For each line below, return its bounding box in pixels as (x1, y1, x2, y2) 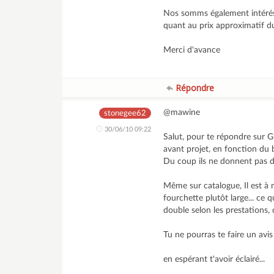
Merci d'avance (163, 46, 221, 54)
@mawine (163, 108, 201, 117)
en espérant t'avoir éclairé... (163, 255, 265, 264)
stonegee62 (104, 109, 147, 117)
